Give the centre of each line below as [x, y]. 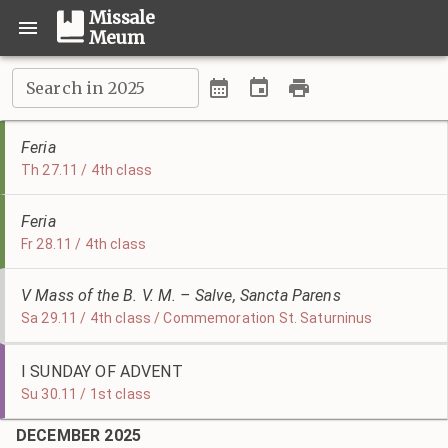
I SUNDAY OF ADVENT [102, 371]
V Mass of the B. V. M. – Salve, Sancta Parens [181, 295]
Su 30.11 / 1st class [86, 394]
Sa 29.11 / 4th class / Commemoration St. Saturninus [197, 318]
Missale [122, 18]
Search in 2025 [86, 88]
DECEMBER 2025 [78, 435]
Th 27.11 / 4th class [86, 170]
